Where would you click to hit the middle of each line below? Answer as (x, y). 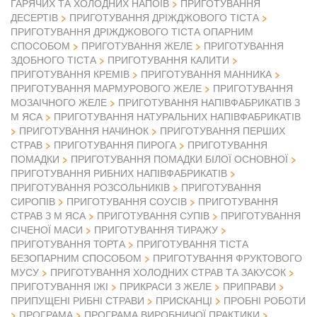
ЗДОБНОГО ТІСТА (53, 60)
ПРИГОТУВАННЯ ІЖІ (59, 286)
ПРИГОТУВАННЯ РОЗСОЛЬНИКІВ (90, 187)
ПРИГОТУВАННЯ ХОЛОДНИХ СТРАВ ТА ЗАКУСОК (168, 272)
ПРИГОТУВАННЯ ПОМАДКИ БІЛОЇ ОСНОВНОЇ (179, 159)
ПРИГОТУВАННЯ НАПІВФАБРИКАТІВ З (209, 102)
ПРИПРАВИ (249, 286)
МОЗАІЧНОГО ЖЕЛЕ (59, 102)
